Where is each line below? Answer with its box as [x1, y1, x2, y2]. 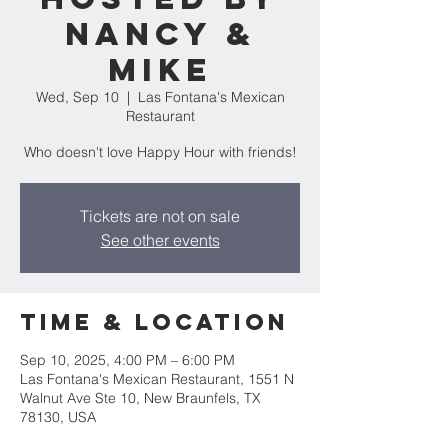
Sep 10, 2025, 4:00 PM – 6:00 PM [20, 351, 235, 369]
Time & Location [20, 308, 289, 336]
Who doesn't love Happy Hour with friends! [23, 143, 297, 161]
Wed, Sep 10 [35, 88, 119, 106]
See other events [100, 230, 220, 250]
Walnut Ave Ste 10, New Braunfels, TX [20, 389, 261, 407]
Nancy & [64, 14, 256, 54]
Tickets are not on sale [80, 206, 240, 226]
